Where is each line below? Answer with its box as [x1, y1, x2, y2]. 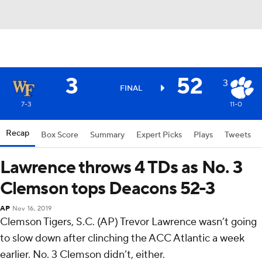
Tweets [225, 130, 251, 140]
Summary [90, 130, 125, 140]
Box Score [41, 130, 78, 140]
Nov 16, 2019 [12, 205, 52, 213]
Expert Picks [136, 130, 182, 140]
